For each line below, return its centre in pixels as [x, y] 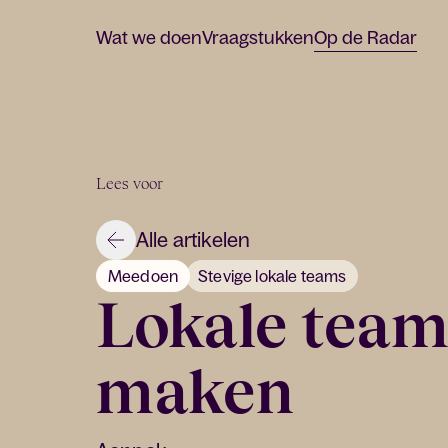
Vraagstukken [258, 37]
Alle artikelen [193, 240]
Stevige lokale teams [272, 276]
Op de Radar [365, 37]
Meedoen [143, 276]
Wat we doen [149, 37]
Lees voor [129, 183]
